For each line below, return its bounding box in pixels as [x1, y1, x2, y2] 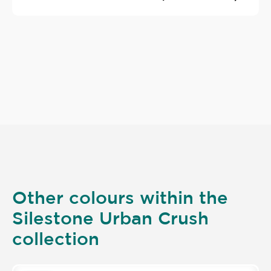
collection [12, 229, 99, 249]
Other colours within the [12, 188, 228, 207]
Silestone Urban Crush [12, 208, 209, 228]
